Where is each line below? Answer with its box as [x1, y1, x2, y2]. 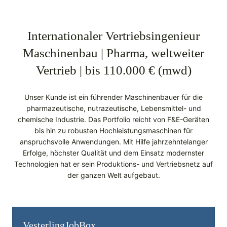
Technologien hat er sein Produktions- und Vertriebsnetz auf [14, 160, 213, 169]
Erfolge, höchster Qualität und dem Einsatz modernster [23, 148, 204, 158]
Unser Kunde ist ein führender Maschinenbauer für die [24, 93, 203, 102]
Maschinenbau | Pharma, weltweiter [23, 46, 204, 60]
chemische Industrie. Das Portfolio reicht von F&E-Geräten [18, 115, 209, 124]
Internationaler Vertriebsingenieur [27, 29, 200, 43]
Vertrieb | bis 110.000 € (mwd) [35, 63, 192, 78]
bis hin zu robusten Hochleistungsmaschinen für [34, 126, 193, 135]
